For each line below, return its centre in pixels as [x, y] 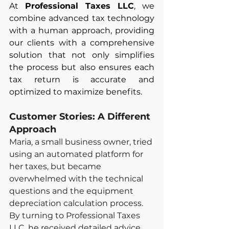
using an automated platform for [77, 154]
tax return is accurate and [82, 79]
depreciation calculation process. [77, 203]
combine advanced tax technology [82, 18]
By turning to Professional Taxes [76, 215]
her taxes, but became [56, 166]
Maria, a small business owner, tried [82, 142]
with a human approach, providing [82, 30]
